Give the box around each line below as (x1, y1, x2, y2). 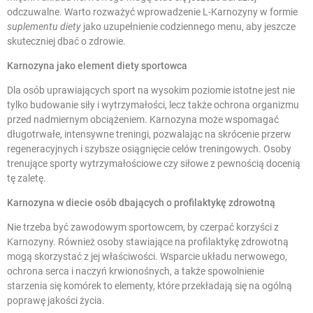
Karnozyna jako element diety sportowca (7, 59, 187, 71)
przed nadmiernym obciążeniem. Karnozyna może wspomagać (7, 113, 279, 125)
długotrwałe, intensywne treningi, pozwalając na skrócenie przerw (7, 128, 291, 140)
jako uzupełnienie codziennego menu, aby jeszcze (81, 20, 296, 32)
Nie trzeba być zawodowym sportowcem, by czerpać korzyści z (7, 221, 279, 233)
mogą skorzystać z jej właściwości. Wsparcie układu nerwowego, (7, 250, 287, 262)
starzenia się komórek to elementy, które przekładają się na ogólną (7, 279, 292, 291)
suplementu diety (7, 20, 81, 32)
